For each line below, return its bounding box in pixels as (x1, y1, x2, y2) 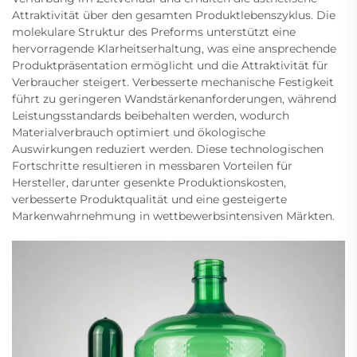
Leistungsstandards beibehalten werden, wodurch (12, 108, 289, 124)
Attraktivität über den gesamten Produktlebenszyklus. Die (12, 8, 335, 23)
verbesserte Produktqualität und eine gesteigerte (12, 192, 287, 207)
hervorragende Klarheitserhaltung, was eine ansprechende (12, 41, 336, 57)
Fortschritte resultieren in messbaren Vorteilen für (12, 159, 292, 174)
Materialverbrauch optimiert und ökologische (12, 125, 265, 140)
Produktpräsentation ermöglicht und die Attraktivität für (12, 58, 328, 73)
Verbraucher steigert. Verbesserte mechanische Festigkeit (12, 75, 334, 90)
